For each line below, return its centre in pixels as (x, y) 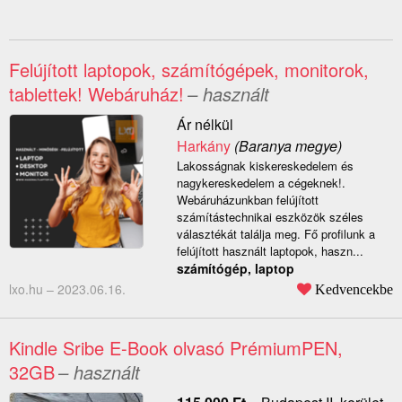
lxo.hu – (33, 289)
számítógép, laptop (235, 269)
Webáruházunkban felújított (247, 200)
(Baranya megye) (286, 146)
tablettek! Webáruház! (96, 94)
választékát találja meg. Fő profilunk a (275, 234)
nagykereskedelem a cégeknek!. (261, 183)
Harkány (203, 146)
